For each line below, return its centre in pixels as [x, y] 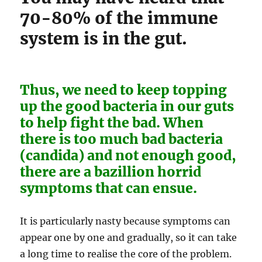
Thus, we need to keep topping [124, 90]
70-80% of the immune [119, 18]
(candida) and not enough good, [128, 156]
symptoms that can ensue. [109, 188]
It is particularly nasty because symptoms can [125, 221]
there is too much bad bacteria [122, 139]
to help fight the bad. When [112, 123]
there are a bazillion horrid [111, 172]
